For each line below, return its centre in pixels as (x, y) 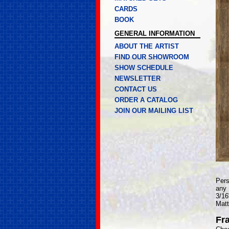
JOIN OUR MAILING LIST (154, 111)
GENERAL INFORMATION (155, 33)
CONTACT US (136, 89)
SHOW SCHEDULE (144, 68)
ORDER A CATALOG (146, 100)
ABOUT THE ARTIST (147, 46)
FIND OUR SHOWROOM (152, 57)
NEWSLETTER (138, 78)
